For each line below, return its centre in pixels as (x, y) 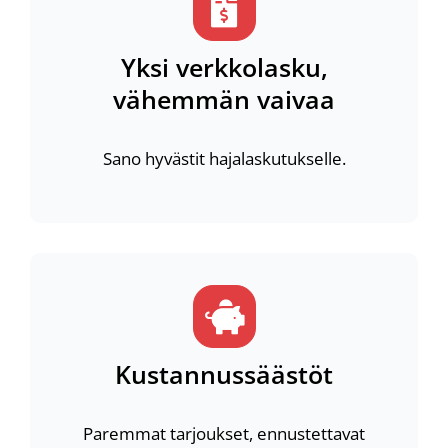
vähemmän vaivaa (224, 99)
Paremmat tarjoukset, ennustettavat (224, 433)
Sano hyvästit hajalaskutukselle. (224, 158)
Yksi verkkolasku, (224, 67)
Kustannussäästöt (224, 374)
